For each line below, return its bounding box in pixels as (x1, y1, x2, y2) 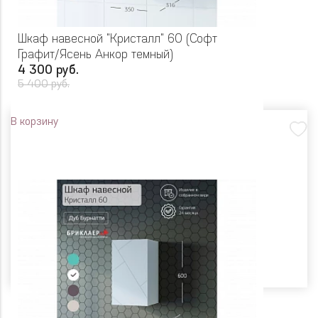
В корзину (11, 117, 58, 128)
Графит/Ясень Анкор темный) (18, 49, 173, 62)
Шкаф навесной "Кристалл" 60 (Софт (18, 33, 217, 46)
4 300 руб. (18, 65, 79, 77)
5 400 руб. (18, 79, 70, 91)
